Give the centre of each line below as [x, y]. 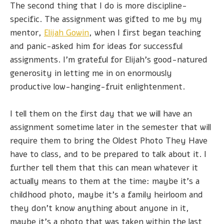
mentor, [27, 32]
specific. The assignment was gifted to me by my [106, 19]
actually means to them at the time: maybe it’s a [105, 181]
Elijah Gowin [66, 32]
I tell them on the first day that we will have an [101, 113]
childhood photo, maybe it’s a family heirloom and [106, 194]
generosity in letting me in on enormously [91, 73]
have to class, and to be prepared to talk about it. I [108, 154]
